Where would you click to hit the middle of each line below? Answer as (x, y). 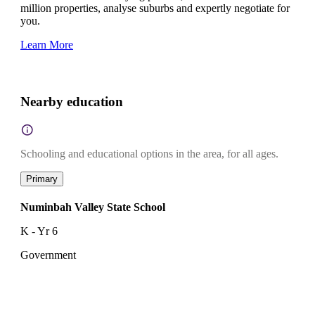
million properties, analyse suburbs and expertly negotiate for (155, 8)
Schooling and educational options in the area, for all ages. (149, 153)
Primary (42, 179)
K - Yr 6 (39, 231)
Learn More (47, 45)
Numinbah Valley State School (93, 207)
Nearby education (72, 102)
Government (48, 255)
